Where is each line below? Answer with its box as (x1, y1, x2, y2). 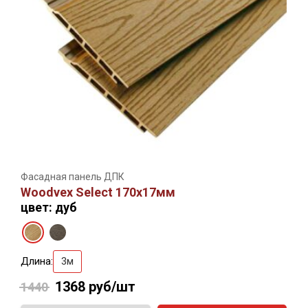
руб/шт (89, 278, 135, 295)
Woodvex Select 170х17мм (21, 184, 175, 199)
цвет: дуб (21, 199, 77, 214)
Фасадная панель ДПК (21, 170, 124, 182)
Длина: (21, 254, 53, 267)
